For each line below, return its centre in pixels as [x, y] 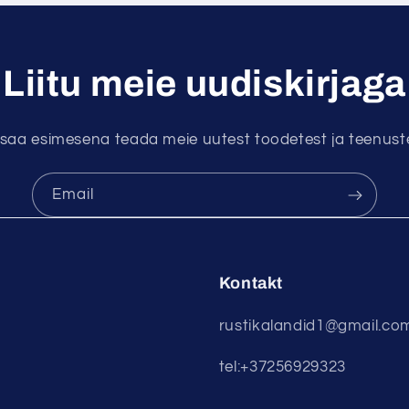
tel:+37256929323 [282, 367]
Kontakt [251, 283]
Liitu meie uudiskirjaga [204, 84]
